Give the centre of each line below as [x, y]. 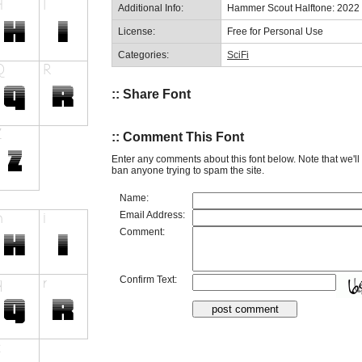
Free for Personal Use [275, 31]
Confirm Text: [148, 279]
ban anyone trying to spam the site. [188, 170]
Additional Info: [151, 8]
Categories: [143, 55]
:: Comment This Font [178, 137]
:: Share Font [151, 94]
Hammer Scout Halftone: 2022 [293, 8]
